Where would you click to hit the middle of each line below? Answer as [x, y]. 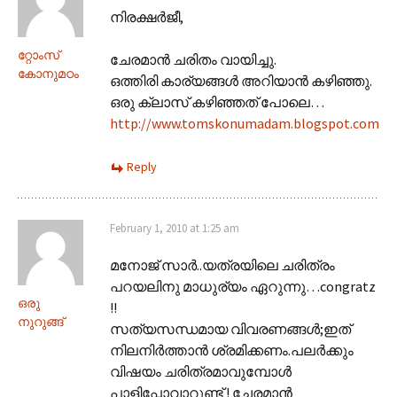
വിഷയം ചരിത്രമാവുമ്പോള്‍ [201, 371]
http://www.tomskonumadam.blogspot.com [245, 123]
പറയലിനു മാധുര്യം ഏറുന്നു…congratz [243, 286]
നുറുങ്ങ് [41, 321]
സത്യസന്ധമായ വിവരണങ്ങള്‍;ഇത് [230, 328]
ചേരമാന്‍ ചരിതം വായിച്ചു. [193, 59]
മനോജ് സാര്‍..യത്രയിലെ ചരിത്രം [222, 265]
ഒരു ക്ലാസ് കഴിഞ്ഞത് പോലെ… [217, 101]
